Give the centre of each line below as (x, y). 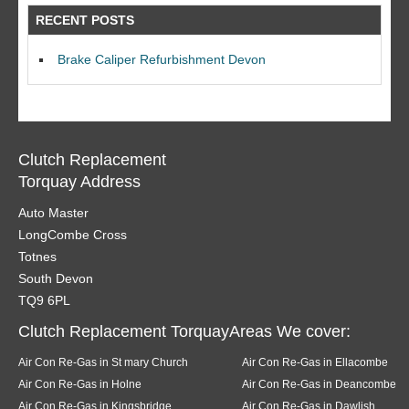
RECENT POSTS (85, 20)
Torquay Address (79, 181)
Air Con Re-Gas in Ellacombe (315, 362)
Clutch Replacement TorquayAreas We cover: (184, 331)
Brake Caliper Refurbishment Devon (162, 59)
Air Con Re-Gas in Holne (80, 383)
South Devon (56, 278)
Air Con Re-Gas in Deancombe (319, 383)
